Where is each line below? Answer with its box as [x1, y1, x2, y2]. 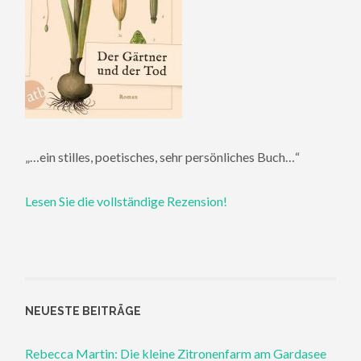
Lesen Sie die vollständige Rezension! [25, 193, 228, 209]
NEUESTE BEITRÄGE [25, 305, 142, 318]
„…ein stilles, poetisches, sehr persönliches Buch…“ [25, 149, 301, 165]
